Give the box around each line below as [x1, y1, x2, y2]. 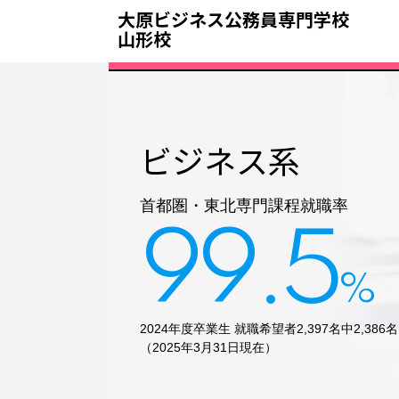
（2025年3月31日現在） [140, 339, 278, 354]
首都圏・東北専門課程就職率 [140, 196, 349, 215]
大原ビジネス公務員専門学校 [118, 6, 349, 32]
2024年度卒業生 [140, 321, 235, 336]
